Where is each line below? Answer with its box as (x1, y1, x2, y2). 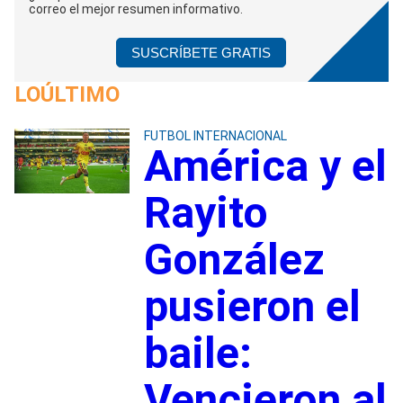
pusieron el (143, 280, 361, 332)
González (143, 233, 325, 285)
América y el (143, 139, 387, 192)
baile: (143, 327, 252, 379)
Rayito (143, 186, 268, 238)
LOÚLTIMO (14, 81, 120, 107)
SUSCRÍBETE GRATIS (131, 44, 272, 60)
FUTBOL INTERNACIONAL (143, 128, 287, 143)
